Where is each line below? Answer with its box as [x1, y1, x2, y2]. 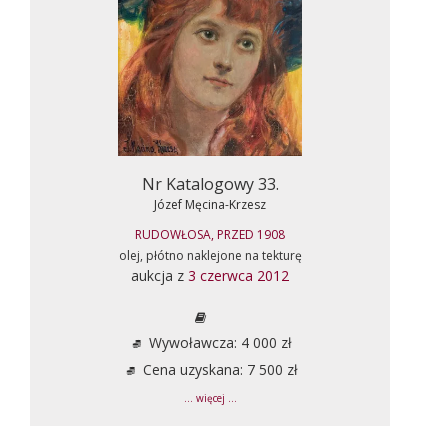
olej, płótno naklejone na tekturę [118, 246, 302, 264]
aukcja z [131, 265, 188, 285]
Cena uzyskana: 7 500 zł [138, 359, 298, 379]
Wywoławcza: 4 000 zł [144, 332, 292, 352]
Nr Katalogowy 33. [141, 172, 279, 195]
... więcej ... [183, 391, 237, 405]
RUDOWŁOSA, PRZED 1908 [135, 225, 285, 243]
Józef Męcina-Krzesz [154, 195, 266, 213]
